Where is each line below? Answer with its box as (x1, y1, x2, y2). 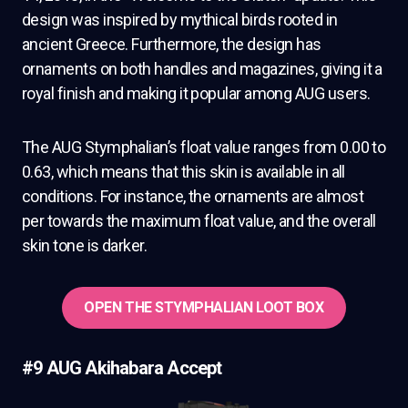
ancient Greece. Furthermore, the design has (22, 34, 321, 54)
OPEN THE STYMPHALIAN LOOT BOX (84, 298, 324, 316)
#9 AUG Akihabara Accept (22, 356, 222, 379)
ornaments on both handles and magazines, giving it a (22, 58, 382, 78)
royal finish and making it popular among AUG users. (22, 83, 371, 103)
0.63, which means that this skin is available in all (22, 161, 345, 181)
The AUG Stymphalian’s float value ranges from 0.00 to (22, 137, 386, 157)
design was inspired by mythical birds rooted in (22, 9, 338, 29)
